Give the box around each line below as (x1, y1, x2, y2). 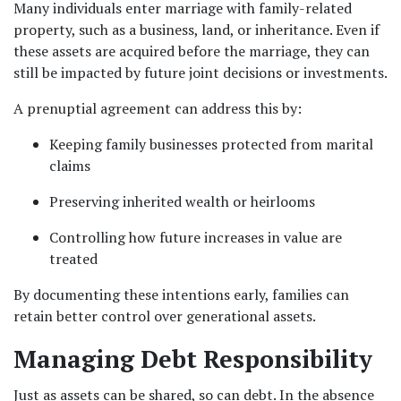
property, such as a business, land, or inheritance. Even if (13, 20, 380, 39)
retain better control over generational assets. (13, 306, 316, 326)
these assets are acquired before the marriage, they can (13, 41, 370, 61)
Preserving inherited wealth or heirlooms (49, 192, 315, 211)
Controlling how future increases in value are (49, 227, 342, 247)
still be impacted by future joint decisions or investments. (13, 63, 388, 82)
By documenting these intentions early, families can (13, 285, 349, 304)
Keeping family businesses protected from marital (49, 134, 373, 154)
